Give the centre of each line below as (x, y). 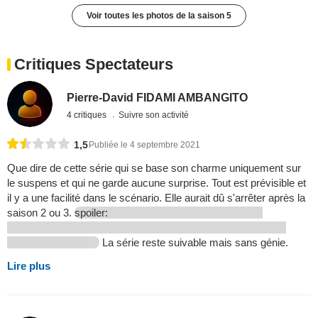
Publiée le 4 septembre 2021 (144, 144)
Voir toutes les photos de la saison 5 (159, 16)
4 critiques (88, 115)
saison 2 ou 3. (41, 212)
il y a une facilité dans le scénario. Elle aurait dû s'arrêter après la (156, 197)
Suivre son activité (154, 115)
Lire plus (29, 265)
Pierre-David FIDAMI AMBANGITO (158, 97)
